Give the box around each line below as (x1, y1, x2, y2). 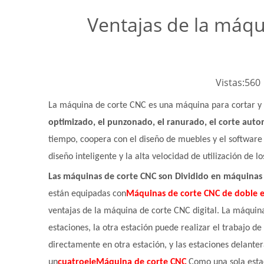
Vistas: (215, 76, 245, 89)
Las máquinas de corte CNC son (48, 172, 173, 181)
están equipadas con (48, 189, 126, 199)
